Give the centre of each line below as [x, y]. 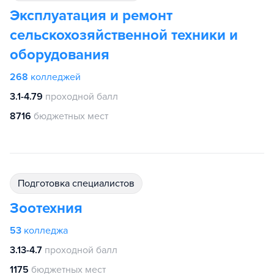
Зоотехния [46, 208]
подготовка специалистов [80, 183]
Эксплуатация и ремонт [91, 16]
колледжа [46, 231]
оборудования [60, 55]
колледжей [56, 77]
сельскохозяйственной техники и [124, 35]
